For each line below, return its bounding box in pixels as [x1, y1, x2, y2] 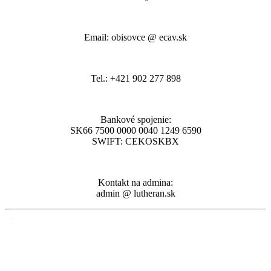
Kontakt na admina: [98, 177, 173, 188]
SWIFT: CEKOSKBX [92, 136, 179, 147]
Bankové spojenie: [100, 114, 171, 125]
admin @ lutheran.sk [96, 188, 175, 199]
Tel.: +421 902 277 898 [90, 73, 181, 84]
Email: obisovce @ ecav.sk [84, 32, 187, 43]
